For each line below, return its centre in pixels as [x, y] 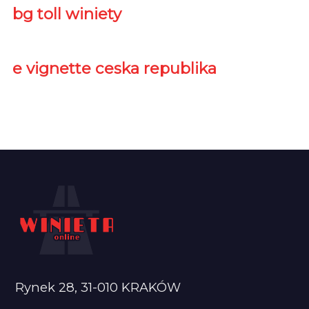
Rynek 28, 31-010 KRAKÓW [98, 287]
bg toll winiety [67, 13]
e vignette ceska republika [114, 68]
